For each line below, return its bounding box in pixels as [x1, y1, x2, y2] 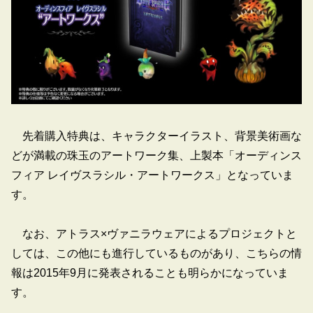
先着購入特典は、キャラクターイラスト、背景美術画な [11, 129, 302, 142]
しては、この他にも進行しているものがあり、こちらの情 [11, 247, 302, 259]
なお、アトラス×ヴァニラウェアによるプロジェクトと [11, 227, 297, 240]
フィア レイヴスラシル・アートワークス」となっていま [11, 168, 293, 181]
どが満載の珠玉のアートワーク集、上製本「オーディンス [11, 149, 302, 161]
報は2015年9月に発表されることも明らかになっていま [11, 266, 289, 279]
